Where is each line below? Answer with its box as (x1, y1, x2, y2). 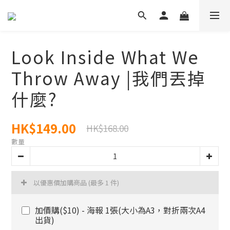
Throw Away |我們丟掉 (11, 65, 206, 90)
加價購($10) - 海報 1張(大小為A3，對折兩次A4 (35, 204, 205, 216)
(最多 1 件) (88, 178, 119, 187)
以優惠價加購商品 (33, 178, 88, 187)
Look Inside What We (11, 44, 199, 69)
